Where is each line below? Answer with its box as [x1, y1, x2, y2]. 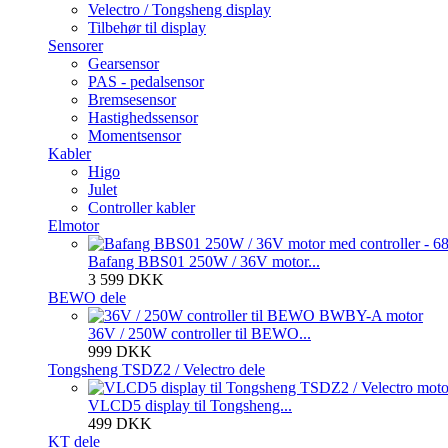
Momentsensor [88, 126, 181, 144]
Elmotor [48, 216, 99, 234]
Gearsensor [88, 54, 159, 72]
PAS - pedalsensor [88, 72, 204, 90]
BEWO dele [48, 288, 126, 306]
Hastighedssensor [88, 108, 198, 126]
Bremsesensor [88, 90, 176, 108]
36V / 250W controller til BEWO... [88, 324, 311, 342]
